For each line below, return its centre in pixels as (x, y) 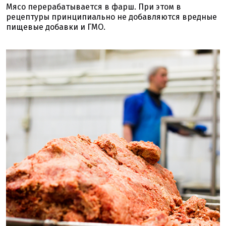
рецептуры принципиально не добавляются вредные (111, 17)
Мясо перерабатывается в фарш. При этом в (94, 7)
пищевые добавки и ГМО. (56, 27)
